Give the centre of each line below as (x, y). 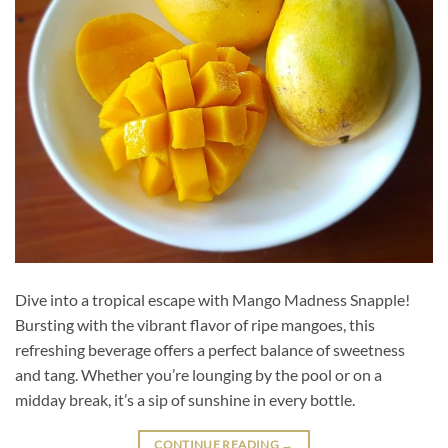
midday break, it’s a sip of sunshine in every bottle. (185, 400)
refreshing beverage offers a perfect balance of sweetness (210, 350)
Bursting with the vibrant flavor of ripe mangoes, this (195, 325)
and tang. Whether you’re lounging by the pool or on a (198, 375)
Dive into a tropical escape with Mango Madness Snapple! (212, 300)
